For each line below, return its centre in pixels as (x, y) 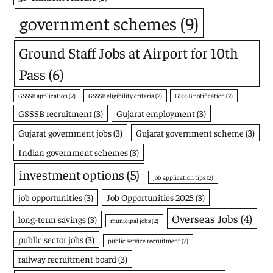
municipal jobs (131, 221)
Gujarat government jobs (65, 133)
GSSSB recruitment (55, 113)
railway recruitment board (68, 259)
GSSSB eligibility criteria (122, 96)
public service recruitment (144, 241)
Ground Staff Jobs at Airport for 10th (129, 53)
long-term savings (52, 219)
